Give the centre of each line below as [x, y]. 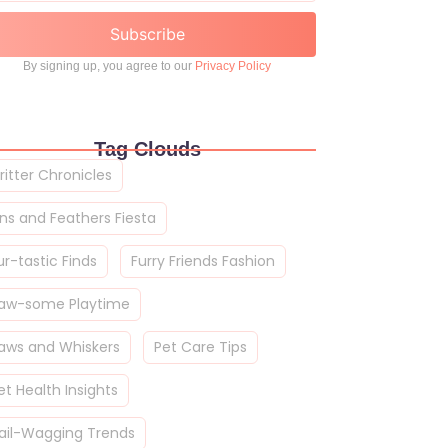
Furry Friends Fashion [203, 261]
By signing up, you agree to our [109, 66]
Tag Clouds [147, 149]
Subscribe [147, 34]
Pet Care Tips [200, 347]
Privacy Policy [233, 66]
